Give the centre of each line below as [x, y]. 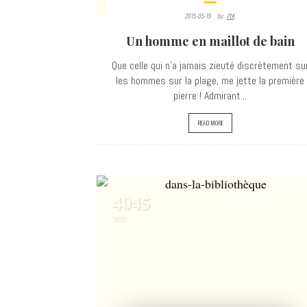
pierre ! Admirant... [210, 96]
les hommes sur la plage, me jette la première [210, 81]
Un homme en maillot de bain [210, 41]
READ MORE [210, 123]
